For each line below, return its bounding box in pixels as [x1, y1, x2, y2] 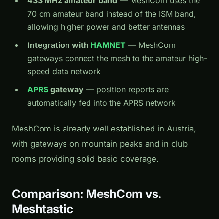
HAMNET [90, 40, 126, 50]
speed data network [27, 66, 101, 76]
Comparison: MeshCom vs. [12, 186, 161, 201]
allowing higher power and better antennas [27, 22, 185, 32]
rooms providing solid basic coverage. [12, 153, 159, 164]
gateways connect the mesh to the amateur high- [27, 53, 207, 63]
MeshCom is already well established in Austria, [12, 123, 196, 133]
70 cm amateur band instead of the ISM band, [27, 8, 196, 19]
